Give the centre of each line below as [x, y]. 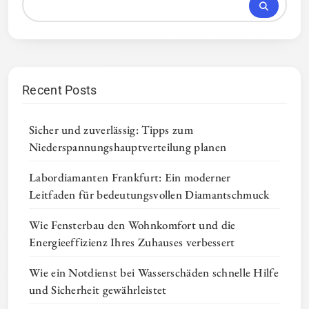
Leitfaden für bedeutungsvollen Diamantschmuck [149, 194]
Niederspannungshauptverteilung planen [128, 147]
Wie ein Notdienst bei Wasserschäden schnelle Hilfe [154, 272]
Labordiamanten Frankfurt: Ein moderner [130, 177]
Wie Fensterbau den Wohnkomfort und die [132, 225]
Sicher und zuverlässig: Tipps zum [111, 129]
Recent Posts [60, 90]
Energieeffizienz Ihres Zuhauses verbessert [132, 242]
